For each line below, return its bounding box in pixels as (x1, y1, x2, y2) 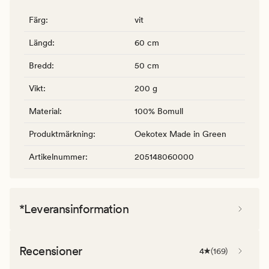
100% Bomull (134, 106, 183, 116)
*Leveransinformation (19, 201, 128, 216)
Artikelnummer (29, 151, 85, 162)
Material (29, 106, 59, 116)
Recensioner (19, 243, 82, 258)
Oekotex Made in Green (134, 128, 226, 139)
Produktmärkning (29, 128, 93, 139)
